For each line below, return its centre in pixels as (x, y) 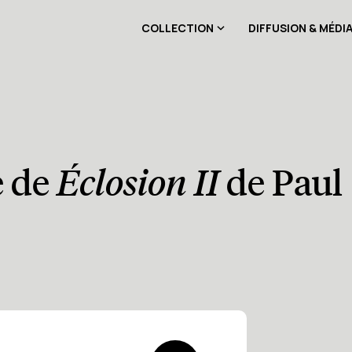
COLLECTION (178, 28)
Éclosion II (138, 183)
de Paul (281, 183)
